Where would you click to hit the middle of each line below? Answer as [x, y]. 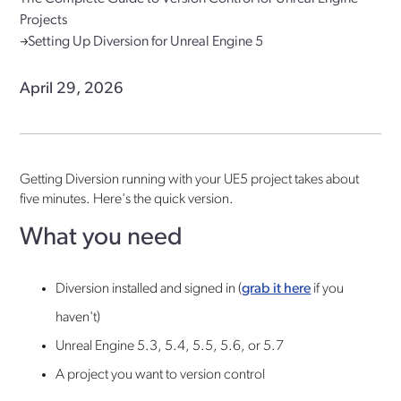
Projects [44, 20]
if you [328, 289]
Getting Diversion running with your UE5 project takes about [190, 179]
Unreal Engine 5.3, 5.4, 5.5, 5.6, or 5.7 [170, 346]
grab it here [277, 289]
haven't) [78, 317]
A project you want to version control [161, 375]
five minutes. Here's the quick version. [127, 199]
